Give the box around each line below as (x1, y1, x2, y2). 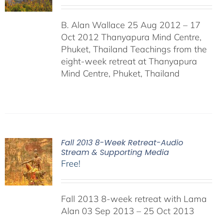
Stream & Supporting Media (61, 147, 169, 158)
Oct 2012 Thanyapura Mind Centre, (61, 31, 201, 43)
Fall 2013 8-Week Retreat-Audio (61, 137, 183, 148)
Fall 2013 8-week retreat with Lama (61, 193, 207, 204)
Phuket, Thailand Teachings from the (61, 44, 207, 55)
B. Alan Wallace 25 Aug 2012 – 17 (61, 19, 201, 31)
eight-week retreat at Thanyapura (61, 56, 197, 67)
